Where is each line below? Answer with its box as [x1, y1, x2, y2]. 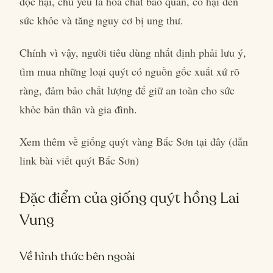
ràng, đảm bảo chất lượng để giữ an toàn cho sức [19, 83, 235, 97]
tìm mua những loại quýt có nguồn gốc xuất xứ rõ [19, 64, 239, 79]
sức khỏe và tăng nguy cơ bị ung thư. [19, 13, 183, 27]
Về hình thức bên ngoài [19, 247, 135, 265]
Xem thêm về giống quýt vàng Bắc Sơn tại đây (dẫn [19, 134, 248, 149]
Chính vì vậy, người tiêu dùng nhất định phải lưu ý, [19, 45, 246, 60]
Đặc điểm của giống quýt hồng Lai [19, 186, 239, 209]
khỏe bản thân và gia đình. [19, 102, 137, 116]
